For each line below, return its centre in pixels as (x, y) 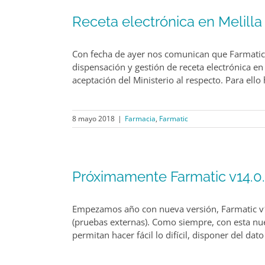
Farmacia (140, 119)
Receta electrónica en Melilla (167, 22)
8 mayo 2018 (93, 119)
